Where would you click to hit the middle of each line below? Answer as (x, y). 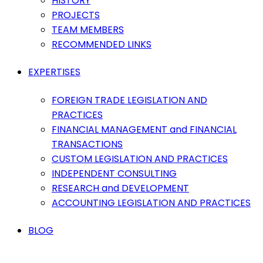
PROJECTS (76, 15)
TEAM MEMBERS (88, 30)
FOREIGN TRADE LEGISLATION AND (129, 100)
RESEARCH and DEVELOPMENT (120, 188)
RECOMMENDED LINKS (102, 44)
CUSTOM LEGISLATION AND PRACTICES (140, 159)
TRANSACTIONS (87, 144)
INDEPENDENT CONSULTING (114, 173)
